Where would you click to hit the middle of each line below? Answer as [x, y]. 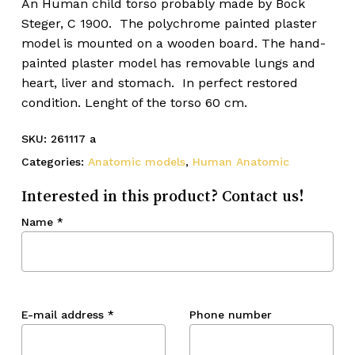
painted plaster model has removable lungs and [168, 63]
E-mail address [64, 314]
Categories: [54, 161]
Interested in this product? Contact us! [162, 195]
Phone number [230, 314]
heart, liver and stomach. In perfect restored [159, 82]
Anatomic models [136, 161]
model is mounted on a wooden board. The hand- [173, 43]
